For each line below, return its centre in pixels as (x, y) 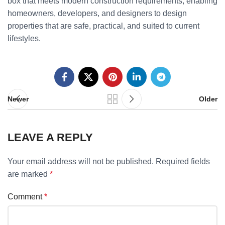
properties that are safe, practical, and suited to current (103, 26)
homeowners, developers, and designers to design (97, 13)
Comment (26, 197)
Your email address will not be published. (81, 161)
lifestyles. (24, 38)
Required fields (183, 161)
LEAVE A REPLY (50, 137)
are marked (29, 174)
